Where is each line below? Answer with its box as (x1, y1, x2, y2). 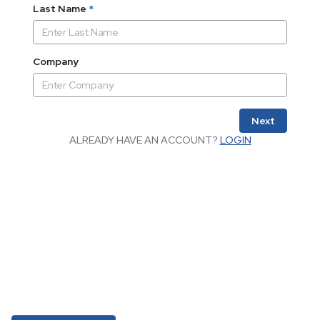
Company (33, 55, 79, 68)
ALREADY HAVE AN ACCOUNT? (69, 134, 220, 146)
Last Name (33, 2, 86, 15)
